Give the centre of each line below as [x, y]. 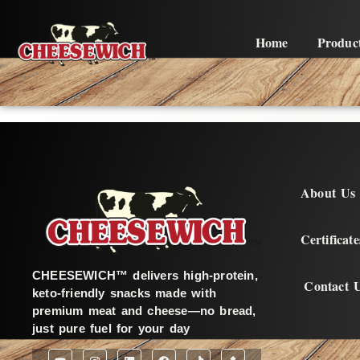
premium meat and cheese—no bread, [144, 310]
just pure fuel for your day [111, 328]
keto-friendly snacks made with [124, 292]
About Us [328, 192]
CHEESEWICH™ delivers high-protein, [145, 275]
